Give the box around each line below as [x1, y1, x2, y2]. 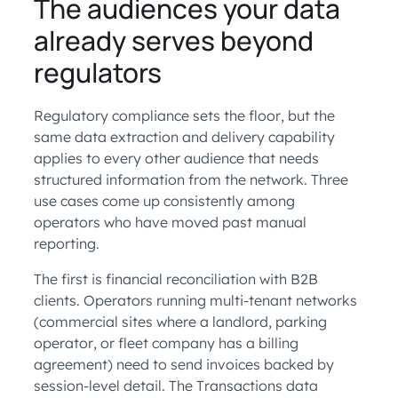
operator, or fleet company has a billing [34, 334, 298, 353]
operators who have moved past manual [34, 213, 306, 232]
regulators [34, 54, 162, 92]
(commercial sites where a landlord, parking [34, 313, 327, 331]
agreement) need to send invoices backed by [34, 355, 334, 374]
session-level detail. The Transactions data [34, 377, 318, 395]
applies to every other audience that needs [34, 149, 319, 168]
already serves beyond [34, 22, 314, 60]
